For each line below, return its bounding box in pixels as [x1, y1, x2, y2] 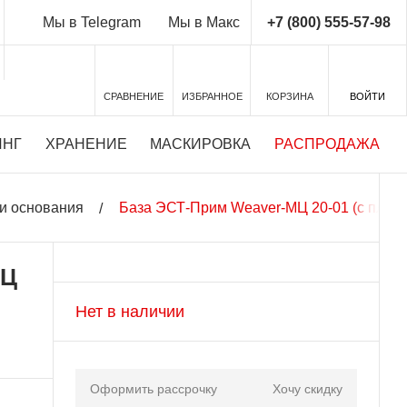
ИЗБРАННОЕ [181, 91, 243, 102]
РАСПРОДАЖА [274, 136, 380, 152]
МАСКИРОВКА [150, 136, 252, 152]
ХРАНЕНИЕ [45, 136, 127, 152]
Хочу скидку [273, 382, 343, 397]
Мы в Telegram [42, 15, 141, 30]
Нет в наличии [74, 302, 184, 321]
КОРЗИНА [265, 91, 313, 102]
